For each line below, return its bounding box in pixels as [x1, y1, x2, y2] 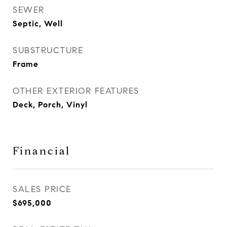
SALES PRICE [13, 184, 71, 195]
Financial [13, 144, 70, 158]
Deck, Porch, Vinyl [13, 100, 88, 109]
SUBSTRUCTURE [13, 45, 83, 56]
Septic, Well [13, 19, 63, 28]
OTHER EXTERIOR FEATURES [13, 86, 139, 96]
